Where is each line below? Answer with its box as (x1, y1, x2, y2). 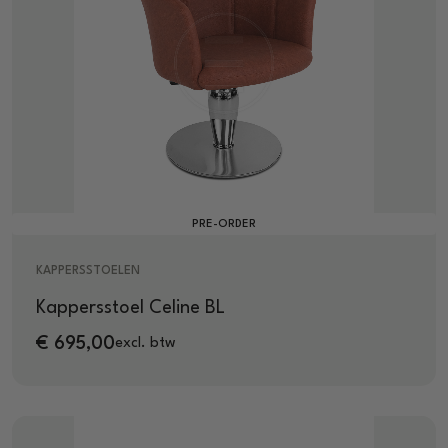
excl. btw (115, 336, 176, 352)
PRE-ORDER (192, 218, 256, 230)
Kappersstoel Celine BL (36, 298, 225, 317)
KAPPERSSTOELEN (36, 264, 140, 277)
